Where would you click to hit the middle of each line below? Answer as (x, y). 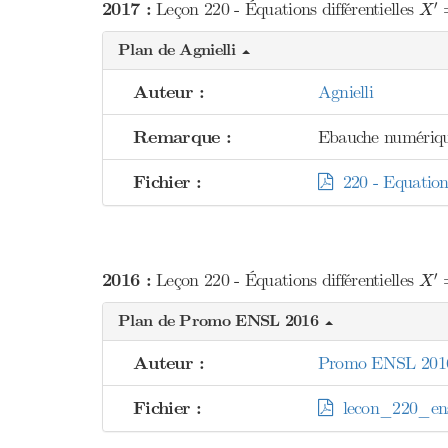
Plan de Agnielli (179, 50)
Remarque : (182, 138)
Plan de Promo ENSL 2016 (221, 321)
